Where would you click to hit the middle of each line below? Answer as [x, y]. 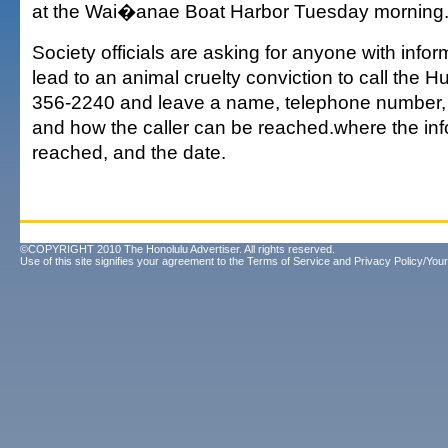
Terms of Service [288, 261]
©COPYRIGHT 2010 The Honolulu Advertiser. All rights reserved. [177, 249]
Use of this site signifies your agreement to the [133, 261]
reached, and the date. [129, 152]
